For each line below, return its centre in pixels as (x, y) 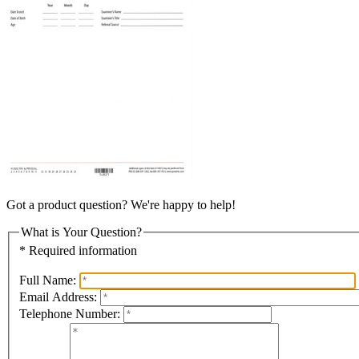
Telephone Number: (70, 314)
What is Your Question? (81, 232)
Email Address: (58, 297)
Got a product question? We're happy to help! (121, 204)
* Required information (78, 251)
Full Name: (48, 280)
